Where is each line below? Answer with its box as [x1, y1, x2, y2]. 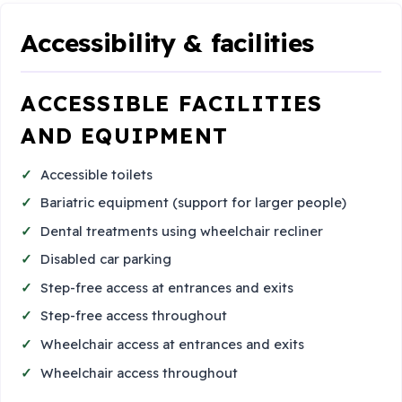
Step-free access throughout [40, 307, 228, 325]
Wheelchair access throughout [40, 363, 239, 381]
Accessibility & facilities [21, 26, 315, 58]
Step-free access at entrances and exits [40, 278, 294, 296]
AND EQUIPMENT [21, 122, 228, 150]
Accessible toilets [40, 165, 153, 183]
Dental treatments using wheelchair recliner [40, 222, 324, 240]
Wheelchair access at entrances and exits [40, 336, 305, 354]
